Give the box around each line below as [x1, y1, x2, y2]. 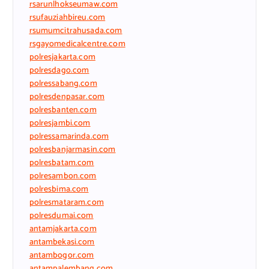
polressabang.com [29, 76, 97, 91]
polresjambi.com [29, 116, 91, 130]
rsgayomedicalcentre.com [29, 37, 125, 51]
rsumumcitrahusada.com [29, 23, 122, 38]
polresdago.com [29, 63, 89, 77]
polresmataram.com [29, 195, 104, 210]
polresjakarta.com [29, 50, 95, 64]
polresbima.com [29, 182, 89, 196]
